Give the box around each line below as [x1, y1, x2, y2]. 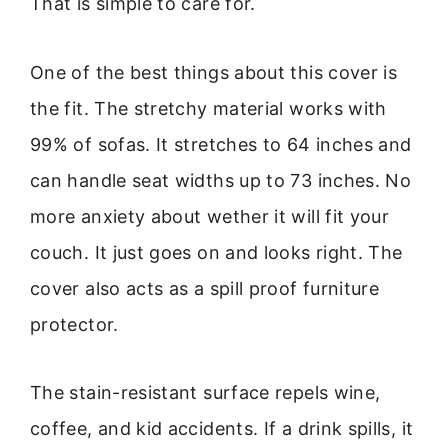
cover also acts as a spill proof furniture [30, 277, 380, 299]
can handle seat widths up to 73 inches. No [30, 169, 412, 191]
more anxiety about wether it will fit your [30, 205, 390, 227]
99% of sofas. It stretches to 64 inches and [30, 133, 412, 155]
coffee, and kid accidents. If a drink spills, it [30, 418, 414, 440]
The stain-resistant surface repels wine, [30, 382, 381, 404]
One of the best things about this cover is [30, 61, 398, 83]
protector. [30, 313, 119, 335]
